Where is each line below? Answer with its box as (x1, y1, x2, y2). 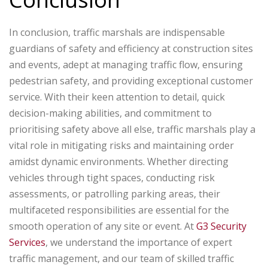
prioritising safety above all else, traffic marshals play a (9, 123, 255, 136)
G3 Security (196, 220, 246, 233)
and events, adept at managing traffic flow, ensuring (9, 58, 243, 72)
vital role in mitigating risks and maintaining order (9, 139, 234, 153)
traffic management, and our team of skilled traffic (9, 252, 234, 266)
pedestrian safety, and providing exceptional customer (9, 74, 253, 88)
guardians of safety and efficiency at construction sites (9, 42, 253, 56)
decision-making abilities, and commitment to (9, 106, 212, 120)
